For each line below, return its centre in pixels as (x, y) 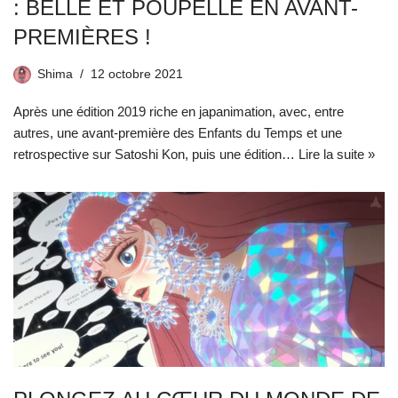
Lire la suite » (337, 155)
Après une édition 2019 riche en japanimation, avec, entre (179, 112)
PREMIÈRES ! (82, 37)
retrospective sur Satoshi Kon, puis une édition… (156, 155)
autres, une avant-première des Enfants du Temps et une (178, 133)
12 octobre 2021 (137, 75)
